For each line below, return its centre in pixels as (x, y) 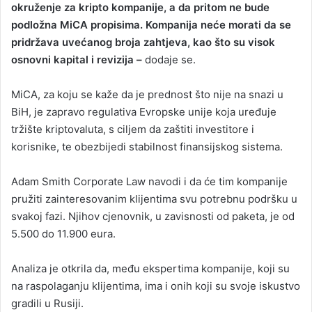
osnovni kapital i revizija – (77, 59)
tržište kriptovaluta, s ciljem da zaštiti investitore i (133, 129)
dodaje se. (169, 59)
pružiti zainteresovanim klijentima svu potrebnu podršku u (154, 198)
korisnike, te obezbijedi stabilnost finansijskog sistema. (147, 146)
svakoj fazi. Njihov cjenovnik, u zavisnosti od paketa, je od (153, 216)
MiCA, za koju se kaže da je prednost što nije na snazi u (147, 94)
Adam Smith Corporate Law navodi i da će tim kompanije (149, 181)
